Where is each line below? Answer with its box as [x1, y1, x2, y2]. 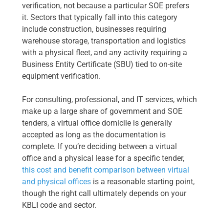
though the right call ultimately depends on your [22, 189, 186, 198]
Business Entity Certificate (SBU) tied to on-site [22, 60, 182, 69]
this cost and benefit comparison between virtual [22, 165, 189, 175]
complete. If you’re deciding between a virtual [22, 142, 177, 152]
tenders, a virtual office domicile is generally [22, 118, 172, 128]
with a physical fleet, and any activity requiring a [22, 48, 187, 58]
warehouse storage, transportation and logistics [22, 36, 186, 46]
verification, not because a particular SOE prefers [22, 1, 189, 11]
